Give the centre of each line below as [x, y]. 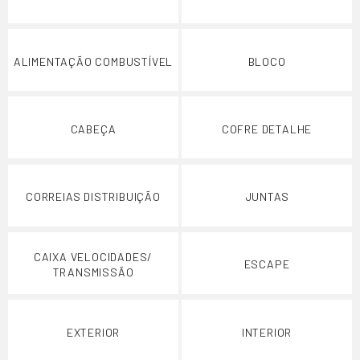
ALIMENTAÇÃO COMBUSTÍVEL [93, 61]
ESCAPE [267, 264]
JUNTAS [267, 197]
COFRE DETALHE [267, 129]
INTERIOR [267, 332]
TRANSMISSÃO [93, 272]
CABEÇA [93, 129]
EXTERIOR [93, 332]
